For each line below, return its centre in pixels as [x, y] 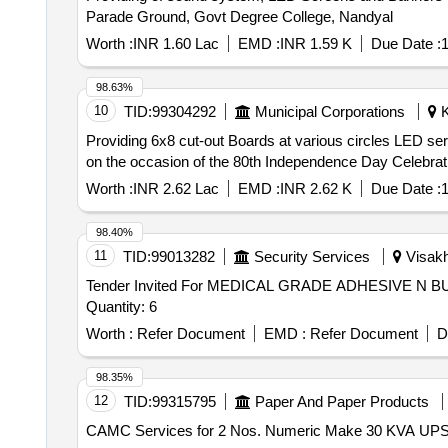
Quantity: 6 [121, 306]
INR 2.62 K [315, 188]
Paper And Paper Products [341, 401]
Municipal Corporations [329, 111]
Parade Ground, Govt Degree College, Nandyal [239, 16]
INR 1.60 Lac [175, 43]
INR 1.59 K [315, 43]
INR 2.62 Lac [175, 188]
